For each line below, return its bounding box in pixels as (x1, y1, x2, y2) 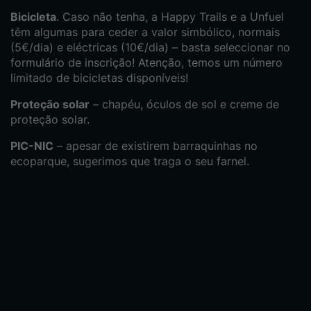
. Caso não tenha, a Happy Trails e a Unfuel (56, 10, 284, 24)
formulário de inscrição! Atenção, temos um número (10, 56, 283, 70)
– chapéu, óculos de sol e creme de (90, 97, 279, 112)
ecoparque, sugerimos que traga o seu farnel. (10, 154, 249, 169)
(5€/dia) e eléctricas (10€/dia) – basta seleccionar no (10, 40, 290, 55)
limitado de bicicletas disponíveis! (10, 71, 188, 85)
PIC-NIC (10, 139, 53, 153)
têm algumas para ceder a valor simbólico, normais (10, 25, 280, 40)
